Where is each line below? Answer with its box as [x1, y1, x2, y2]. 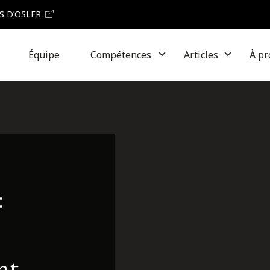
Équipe [28, 48, 60, 61]
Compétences [90, 48, 151, 61]
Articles [184, 48, 218, 61]
